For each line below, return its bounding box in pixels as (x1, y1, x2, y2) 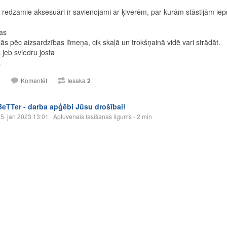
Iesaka (67, 75, 87, 85)
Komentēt (21, 75, 47, 85)
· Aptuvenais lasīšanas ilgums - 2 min (49, 111, 152, 121)
